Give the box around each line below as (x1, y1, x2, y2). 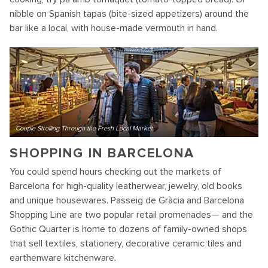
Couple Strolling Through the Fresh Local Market (16, 124, 153, 133)
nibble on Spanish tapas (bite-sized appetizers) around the (10, 8, 249, 20)
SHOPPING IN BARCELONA (10, 145, 194, 162)
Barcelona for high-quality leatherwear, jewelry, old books (10, 180, 242, 193)
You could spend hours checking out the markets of (10, 166, 221, 178)
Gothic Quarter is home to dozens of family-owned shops (10, 223, 247, 236)
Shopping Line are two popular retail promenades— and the (10, 209, 253, 221)
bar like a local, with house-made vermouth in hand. (10, 22, 218, 35)
